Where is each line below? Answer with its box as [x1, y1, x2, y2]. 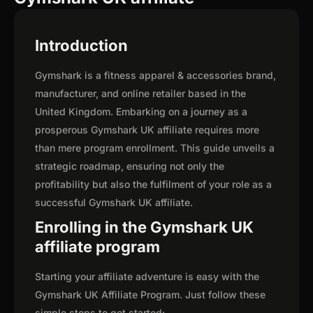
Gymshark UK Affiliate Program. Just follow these [35, 289, 265, 301]
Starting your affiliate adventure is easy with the [35, 270, 259, 283]
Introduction [35, 36, 128, 55]
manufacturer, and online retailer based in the [35, 87, 246, 100]
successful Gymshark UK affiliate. [35, 196, 193, 209]
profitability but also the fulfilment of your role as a [35, 178, 272, 191]
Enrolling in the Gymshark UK [35, 218, 254, 237]
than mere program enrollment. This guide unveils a [35, 142, 275, 154]
